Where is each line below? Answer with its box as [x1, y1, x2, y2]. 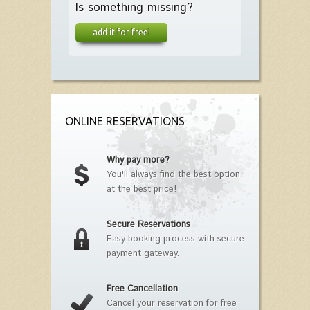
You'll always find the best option [107, 168, 240, 182]
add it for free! [93, 27, 150, 37]
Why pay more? [107, 154, 170, 167]
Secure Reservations [107, 218, 190, 232]
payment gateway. [107, 247, 179, 261]
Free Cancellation [107, 282, 178, 296]
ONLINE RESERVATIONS [65, 115, 185, 128]
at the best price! [107, 183, 176, 197]
